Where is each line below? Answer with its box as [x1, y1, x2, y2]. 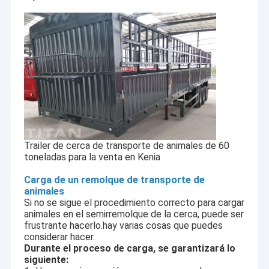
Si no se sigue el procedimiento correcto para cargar [23, 197, 244, 209]
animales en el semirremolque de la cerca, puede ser [23, 208, 244, 220]
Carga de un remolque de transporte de [23, 174, 205, 186]
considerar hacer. [23, 231, 95, 243]
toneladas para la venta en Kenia [23, 151, 160, 163]
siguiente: [23, 254, 68, 266]
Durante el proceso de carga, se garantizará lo [23, 243, 235, 255]
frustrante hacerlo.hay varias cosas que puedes [23, 220, 223, 232]
